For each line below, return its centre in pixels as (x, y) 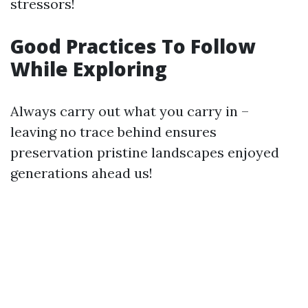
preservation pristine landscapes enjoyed (145, 152)
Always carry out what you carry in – (130, 111)
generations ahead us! (81, 173)
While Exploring (89, 69)
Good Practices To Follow (133, 46)
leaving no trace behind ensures (113, 132)
